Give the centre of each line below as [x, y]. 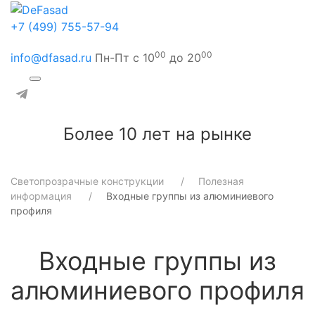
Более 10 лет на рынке [157, 134]
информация [41, 195]
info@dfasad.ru [51, 57]
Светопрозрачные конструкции [87, 181]
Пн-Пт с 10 [123, 57]
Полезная [221, 181]
